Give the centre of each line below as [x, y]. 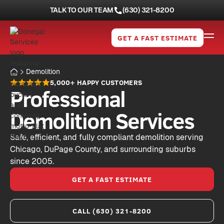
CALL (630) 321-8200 [112, 211]
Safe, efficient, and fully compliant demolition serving [107, 137]
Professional [67, 98]
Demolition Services [102, 120]
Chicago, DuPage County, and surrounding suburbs [103, 149]
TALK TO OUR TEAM [82, 10]
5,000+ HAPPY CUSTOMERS [96, 82]
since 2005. [32, 161]
